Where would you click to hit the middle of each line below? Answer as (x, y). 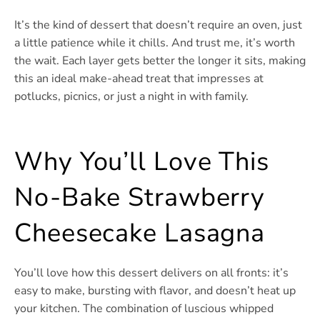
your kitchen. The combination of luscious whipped (144, 308)
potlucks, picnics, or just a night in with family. (131, 96)
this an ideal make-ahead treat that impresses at (139, 78)
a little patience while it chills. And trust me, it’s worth (155, 42)
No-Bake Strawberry (140, 197)
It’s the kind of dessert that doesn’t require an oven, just (158, 25)
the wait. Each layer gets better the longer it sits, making (160, 60)
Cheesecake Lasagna (140, 233)
